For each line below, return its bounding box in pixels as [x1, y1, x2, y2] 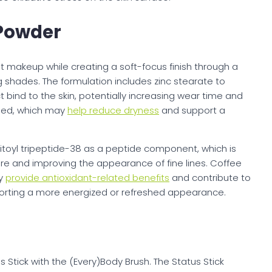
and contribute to [169, 171, 251, 185]
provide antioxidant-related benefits [5, 171, 169, 185]
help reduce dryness [67, 104, 159, 117]
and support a [159, 104, 225, 117]
